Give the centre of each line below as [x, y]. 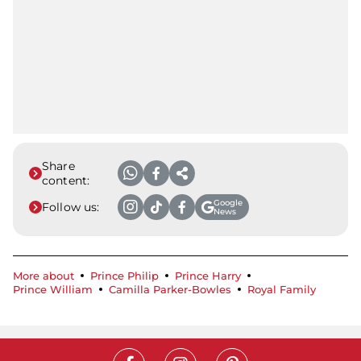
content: [66, 180]
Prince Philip [124, 276]
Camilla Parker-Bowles [170, 289]
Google [228, 202]
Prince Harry [208, 276]
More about [44, 276]
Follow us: [71, 207]
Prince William [53, 289]
